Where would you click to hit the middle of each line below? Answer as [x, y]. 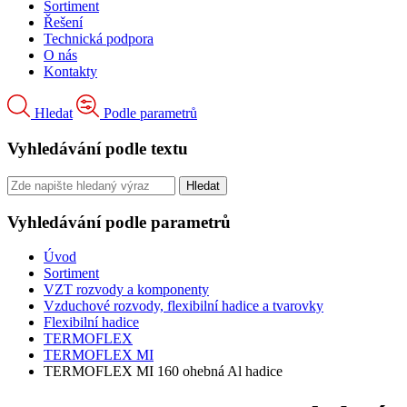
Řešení [63, 23]
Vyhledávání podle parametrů [119, 222]
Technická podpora [99, 39]
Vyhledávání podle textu [98, 149]
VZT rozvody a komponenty [126, 290]
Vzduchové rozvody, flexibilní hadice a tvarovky [184, 306]
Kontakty [70, 72]
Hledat [54, 114]
